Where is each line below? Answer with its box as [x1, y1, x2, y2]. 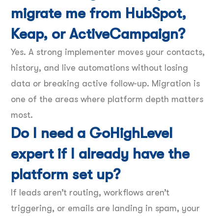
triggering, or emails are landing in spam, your [11, 203, 200, 213]
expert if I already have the [11, 145, 190, 162]
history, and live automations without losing [11, 62, 188, 73]
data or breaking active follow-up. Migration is [11, 78, 200, 88]
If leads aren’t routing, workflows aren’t [11, 187, 169, 197]
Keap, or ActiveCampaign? [11, 25, 185, 42]
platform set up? [11, 165, 120, 183]
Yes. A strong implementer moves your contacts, [11, 47, 205, 57]
